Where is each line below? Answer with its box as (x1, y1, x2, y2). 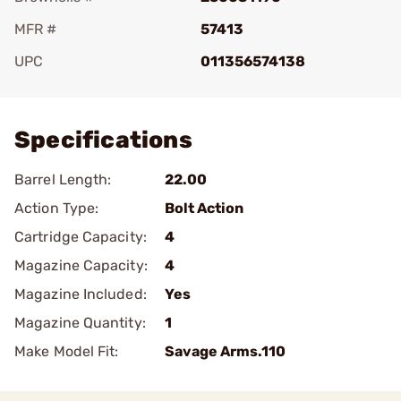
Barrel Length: (14, 171, 112, 188)
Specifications (14, 126, 192, 154)
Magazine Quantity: (14, 314, 146, 331)
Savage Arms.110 (165, 343, 286, 360)
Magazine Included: (14, 286, 147, 303)
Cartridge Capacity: (14, 228, 147, 245)
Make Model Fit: (14, 343, 119, 360)
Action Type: (14, 200, 99, 217)
